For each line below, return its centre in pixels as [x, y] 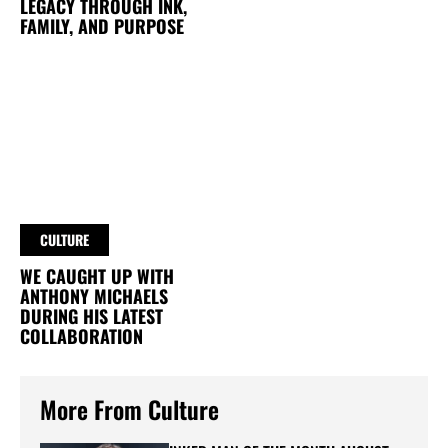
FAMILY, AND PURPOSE [102, 25]
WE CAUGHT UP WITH [97, 275]
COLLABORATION [81, 335]
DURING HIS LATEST [91, 315]
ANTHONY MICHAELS [94, 295]
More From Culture [129, 408]
